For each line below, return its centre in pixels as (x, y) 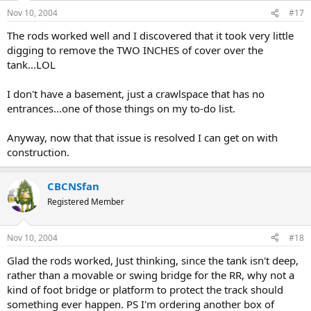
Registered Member (86, 202)
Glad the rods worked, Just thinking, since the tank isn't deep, (153, 260)
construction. (38, 152)
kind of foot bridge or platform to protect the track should (145, 289)
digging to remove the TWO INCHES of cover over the (135, 50)
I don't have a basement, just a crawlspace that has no (136, 94)
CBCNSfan (73, 186)
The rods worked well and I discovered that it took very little (150, 35)
